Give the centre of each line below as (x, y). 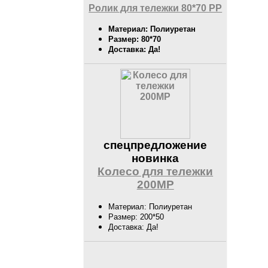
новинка (156, 159)
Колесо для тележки (156, 172)
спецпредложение (156, 145)
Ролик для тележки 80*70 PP (156, 8)
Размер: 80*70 (135, 39)
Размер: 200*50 (136, 217)
